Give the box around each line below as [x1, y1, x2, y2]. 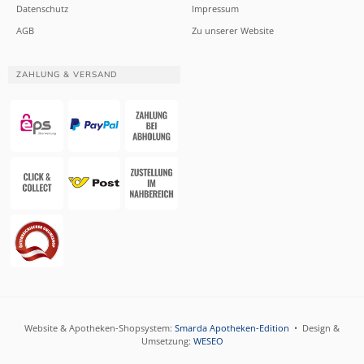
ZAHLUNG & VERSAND [16, 68, 117, 80]
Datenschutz [16, 2, 68, 15]
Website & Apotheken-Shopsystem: [24, 321, 175, 334]
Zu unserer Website [192, 24, 274, 37]
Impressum [192, 2, 239, 15]
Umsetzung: [141, 334, 193, 347]
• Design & [289, 321, 340, 334]
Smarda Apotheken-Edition [175, 321, 289, 334]
